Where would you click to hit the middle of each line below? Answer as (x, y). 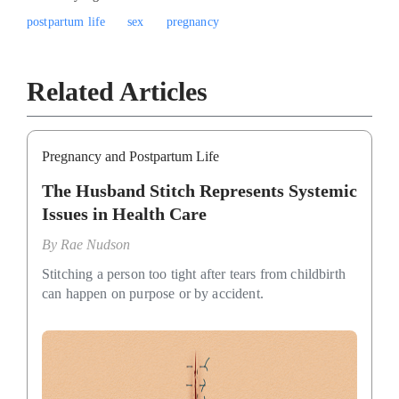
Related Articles (117, 91)
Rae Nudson (95, 244)
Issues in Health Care (124, 213)
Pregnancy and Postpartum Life (130, 156)
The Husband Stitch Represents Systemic (199, 190)
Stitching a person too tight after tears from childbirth (194, 273)
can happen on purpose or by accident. (153, 293)
